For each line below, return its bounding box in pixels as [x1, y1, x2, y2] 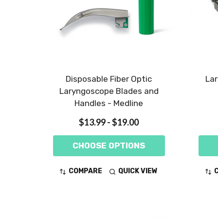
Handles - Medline [74, 98, 144, 109]
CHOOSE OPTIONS [73, 141, 145, 151]
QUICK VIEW [118, 167, 158, 176]
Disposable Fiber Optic [66, 74, 152, 84]
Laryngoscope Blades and [59, 86, 159, 96]
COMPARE [69, 167, 103, 176]
